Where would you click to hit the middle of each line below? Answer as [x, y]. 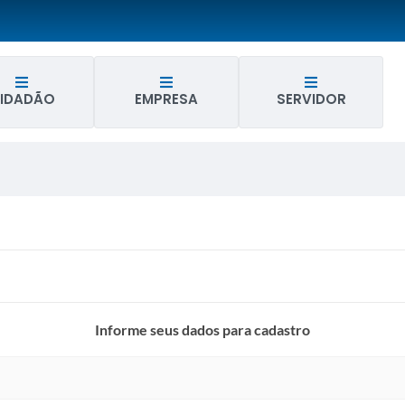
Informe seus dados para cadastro [202, 330]
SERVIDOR [311, 99]
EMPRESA [166, 99]
